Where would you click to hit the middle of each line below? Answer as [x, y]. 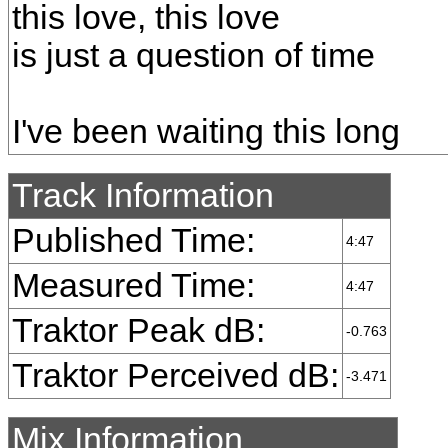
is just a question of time [193, 55]
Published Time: [133, 240]
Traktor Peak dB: [138, 330]
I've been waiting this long [206, 131]
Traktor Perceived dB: [175, 375]
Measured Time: [133, 285]
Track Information [143, 195]
